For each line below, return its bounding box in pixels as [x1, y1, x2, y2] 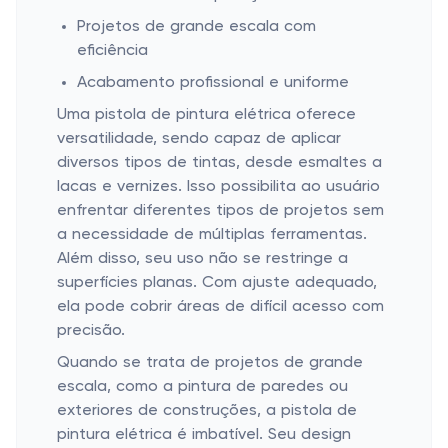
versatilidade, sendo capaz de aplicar [57, 131, 341, 147]
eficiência [77, 43, 148, 59]
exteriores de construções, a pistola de [57, 403, 357, 419]
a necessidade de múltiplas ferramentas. [57, 227, 367, 243]
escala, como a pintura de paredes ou [57, 379, 348, 395]
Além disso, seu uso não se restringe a [57, 251, 348, 267]
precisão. [57, 323, 125, 339]
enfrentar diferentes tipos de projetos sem [57, 203, 384, 219]
